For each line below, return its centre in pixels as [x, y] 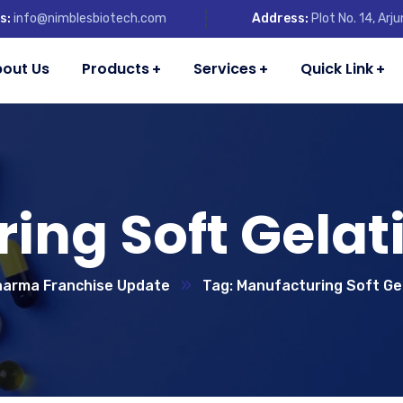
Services [225, 69]
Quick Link [337, 69]
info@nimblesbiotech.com [90, 18]
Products [116, 69]
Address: [280, 18]
